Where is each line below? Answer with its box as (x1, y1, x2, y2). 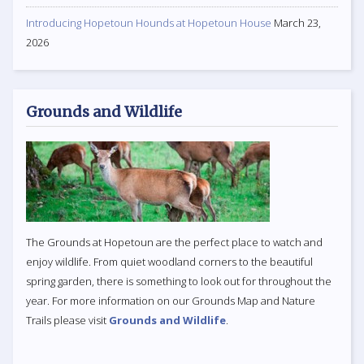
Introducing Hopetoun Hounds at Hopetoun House (26, 15, 271, 30)
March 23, (274, 15, 321, 30)
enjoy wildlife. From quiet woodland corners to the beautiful (26, 253, 313, 269)
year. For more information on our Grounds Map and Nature (26, 292, 315, 308)
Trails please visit (26, 312, 109, 327)
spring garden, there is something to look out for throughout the (26, 273, 331, 288)
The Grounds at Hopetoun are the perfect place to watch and (26, 234, 323, 249)
